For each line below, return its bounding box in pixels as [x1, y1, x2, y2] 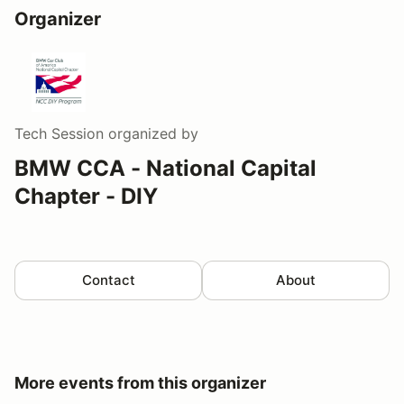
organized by [104, 124, 198, 142]
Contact [81, 271, 135, 289]
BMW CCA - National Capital [14, 154, 317, 181]
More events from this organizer [14, 372, 266, 392]
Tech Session [14, 124, 104, 142]
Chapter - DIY [14, 182, 158, 209]
